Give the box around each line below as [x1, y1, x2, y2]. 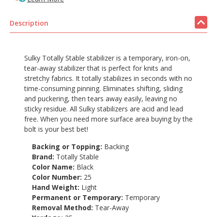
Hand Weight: [32, 182, 82, 192]
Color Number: [32, 172, 84, 182]
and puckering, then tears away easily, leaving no [24, 93, 177, 103]
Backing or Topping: [32, 141, 105, 151]
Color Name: [32, 162, 77, 171]
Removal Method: [32, 202, 95, 212]
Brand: [32, 152, 57, 161]
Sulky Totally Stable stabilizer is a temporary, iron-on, [24, 53, 190, 62]
